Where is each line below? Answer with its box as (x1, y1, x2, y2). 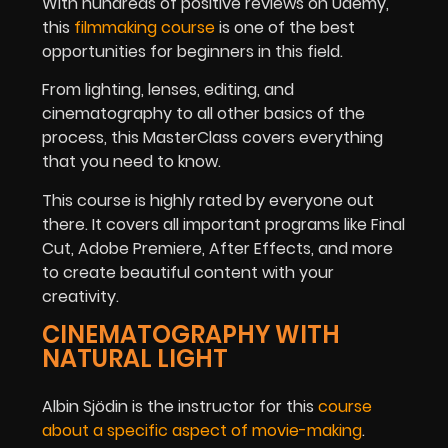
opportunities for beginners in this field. (42, 39, 343, 63)
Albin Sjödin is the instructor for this (42, 394, 318, 418)
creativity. (42, 284, 119, 308)
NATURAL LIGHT (42, 341, 228, 375)
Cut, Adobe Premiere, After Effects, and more (42, 236, 393, 260)
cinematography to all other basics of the (42, 102, 365, 126)
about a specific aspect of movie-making (42, 418, 362, 442)
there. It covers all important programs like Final (42, 212, 405, 236)
